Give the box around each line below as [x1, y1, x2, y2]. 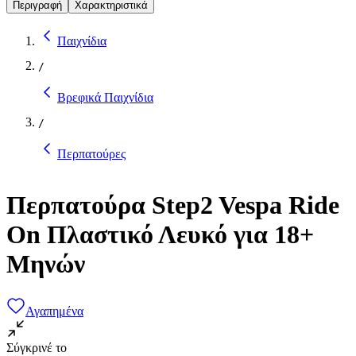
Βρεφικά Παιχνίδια [57, 90, 153, 104]
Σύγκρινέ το [6, 340, 67, 354]
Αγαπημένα [25, 304, 83, 318]
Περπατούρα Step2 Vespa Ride [6, 191, 339, 220]
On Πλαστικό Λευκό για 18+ [6, 220, 314, 250]
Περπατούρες [57, 146, 126, 161]
